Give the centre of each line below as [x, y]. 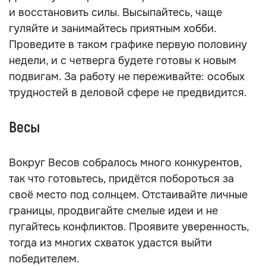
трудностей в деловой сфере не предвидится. [128, 93]
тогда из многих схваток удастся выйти [110, 243]
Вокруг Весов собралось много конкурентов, [125, 163]
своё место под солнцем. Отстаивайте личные [128, 195]
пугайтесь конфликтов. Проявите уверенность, [129, 227]
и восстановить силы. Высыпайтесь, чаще [115, 12]
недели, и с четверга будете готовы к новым [123, 61]
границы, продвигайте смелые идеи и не [113, 211]
